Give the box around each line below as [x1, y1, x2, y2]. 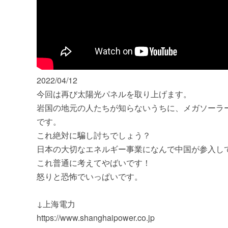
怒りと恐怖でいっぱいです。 [37, 170, 142, 182]
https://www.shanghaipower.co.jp [37, 212, 155, 223]
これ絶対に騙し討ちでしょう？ [37, 129, 151, 141]
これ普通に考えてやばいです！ [37, 157, 151, 168]
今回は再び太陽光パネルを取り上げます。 [37, 88, 191, 100]
